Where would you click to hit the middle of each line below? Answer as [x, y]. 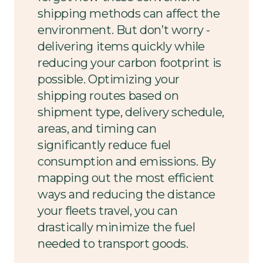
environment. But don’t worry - [124, 30]
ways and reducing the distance [127, 194]
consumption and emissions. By [127, 161]
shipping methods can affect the [129, 13]
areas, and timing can [97, 128]
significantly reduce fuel [104, 145]
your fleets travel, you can [108, 210]
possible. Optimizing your [109, 79]
